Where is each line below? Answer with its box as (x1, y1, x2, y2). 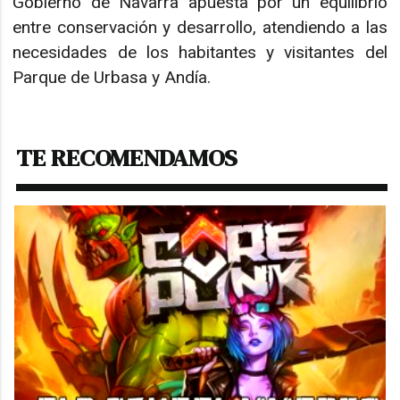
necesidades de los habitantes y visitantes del (12, 42, 387, 62)
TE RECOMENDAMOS (16, 140, 238, 174)
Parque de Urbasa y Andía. (12, 67, 212, 87)
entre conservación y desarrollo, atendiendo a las (12, 17, 387, 37)
